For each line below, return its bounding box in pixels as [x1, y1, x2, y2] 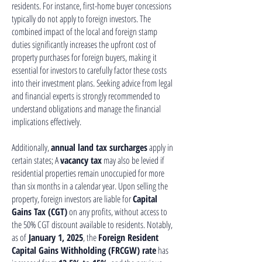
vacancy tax [60, 154, 102, 167]
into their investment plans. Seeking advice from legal [12, 77, 173, 89]
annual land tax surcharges [51, 141, 147, 154]
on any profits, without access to [67, 205, 167, 218]
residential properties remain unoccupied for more [12, 167, 164, 180]
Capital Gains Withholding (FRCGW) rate [12, 244, 156, 257]
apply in [147, 141, 173, 154]
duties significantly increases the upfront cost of [12, 38, 156, 51]
